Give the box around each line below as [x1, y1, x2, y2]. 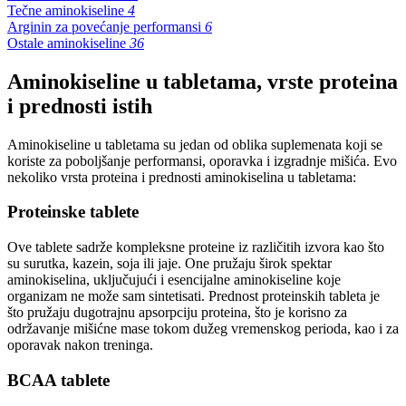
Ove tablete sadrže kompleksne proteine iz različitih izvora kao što [7, 239, 384, 256]
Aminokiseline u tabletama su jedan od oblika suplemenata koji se [7, 136, 382, 152]
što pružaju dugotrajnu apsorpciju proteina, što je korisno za [7, 304, 347, 321]
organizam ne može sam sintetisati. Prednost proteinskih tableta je [7, 288, 380, 304]
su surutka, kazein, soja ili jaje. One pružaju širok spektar [7, 256, 332, 272]
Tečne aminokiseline [7, 2, 128, 18]
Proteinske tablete [7, 202, 139, 222]
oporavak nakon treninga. [7, 337, 153, 353]
